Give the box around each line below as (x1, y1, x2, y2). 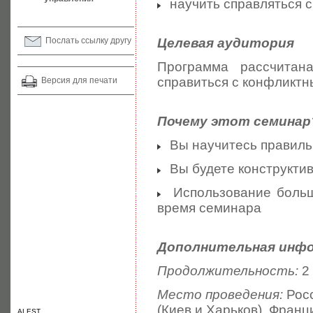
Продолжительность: (157, 263, 298, 278)
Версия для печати (41, 75, 117, 85)
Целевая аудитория (157, 36, 294, 50)
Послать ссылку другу (45, 36, 131, 45)
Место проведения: (157, 287, 284, 302)
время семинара (157, 201, 261, 215)
